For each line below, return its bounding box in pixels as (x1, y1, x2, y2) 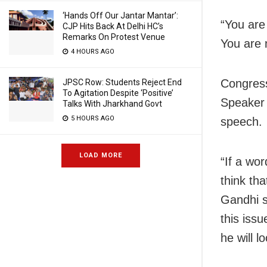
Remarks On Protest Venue (63, 32, 165, 42)
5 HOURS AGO (69, 114, 114, 122)
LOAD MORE (79, 151, 122, 159)
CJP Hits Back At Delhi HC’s (63, 21, 163, 31)
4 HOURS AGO (69, 48, 114, 55)
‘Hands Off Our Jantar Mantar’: (63, 11, 178, 20)
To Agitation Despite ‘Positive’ (63, 88, 173, 98)
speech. (221, 114, 262, 128)
